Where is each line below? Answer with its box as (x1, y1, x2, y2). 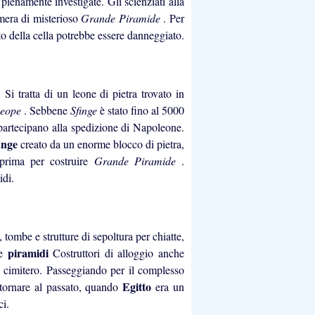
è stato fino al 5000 (99, 103, 185, 118)
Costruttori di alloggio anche (53, 245, 185, 260)
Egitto (122, 278, 156, 295)
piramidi (7, 244, 53, 261)
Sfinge (70, 103, 100, 118)
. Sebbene (23, 103, 70, 118)
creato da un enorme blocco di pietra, (20, 136, 184, 152)
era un (155, 278, 185, 294)
